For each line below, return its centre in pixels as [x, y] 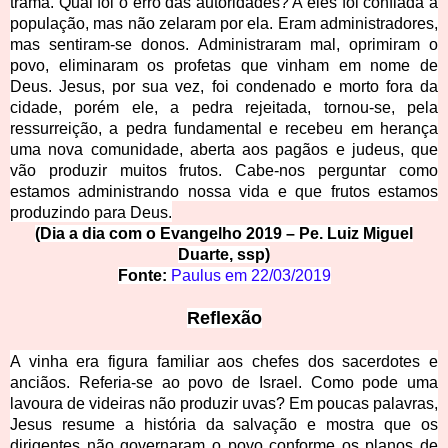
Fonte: [142, 276]
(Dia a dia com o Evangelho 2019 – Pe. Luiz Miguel [224, 234]
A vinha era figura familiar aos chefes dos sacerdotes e [224, 362]
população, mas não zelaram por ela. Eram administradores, [224, 24]
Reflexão [224, 318]
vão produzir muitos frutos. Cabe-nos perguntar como [224, 171]
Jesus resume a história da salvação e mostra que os [224, 425]
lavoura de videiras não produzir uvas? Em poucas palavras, [224, 404]
